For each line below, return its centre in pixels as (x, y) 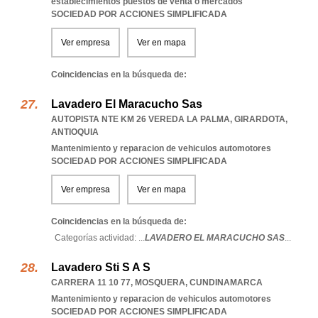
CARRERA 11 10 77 (91, 283)
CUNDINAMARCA (226, 283)
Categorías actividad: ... (100, 238)
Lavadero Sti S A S (101, 267)
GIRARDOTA (260, 119)
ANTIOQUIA (75, 132)
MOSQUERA (160, 283)
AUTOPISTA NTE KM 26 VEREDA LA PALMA (141, 119)
